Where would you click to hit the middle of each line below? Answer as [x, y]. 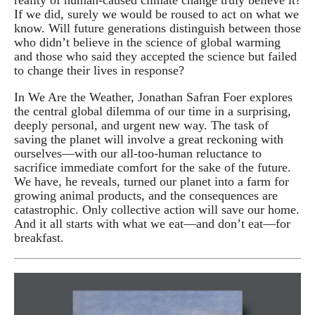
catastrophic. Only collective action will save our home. [157, 210]
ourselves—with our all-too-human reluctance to [138, 154]
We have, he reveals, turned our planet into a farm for [152, 182]
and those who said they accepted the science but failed [155, 56]
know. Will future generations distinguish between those [157, 28]
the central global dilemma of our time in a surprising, [153, 111]
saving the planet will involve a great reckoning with [149, 140]
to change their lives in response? [99, 70]
